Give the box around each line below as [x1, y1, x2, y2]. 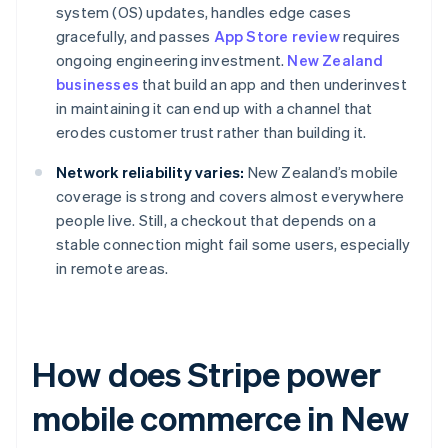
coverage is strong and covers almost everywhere [56, 186, 405, 207]
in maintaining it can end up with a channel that [56, 98, 373, 119]
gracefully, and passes [56, 26, 214, 47]
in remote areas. [56, 258, 169, 279]
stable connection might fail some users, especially [56, 234, 411, 255]
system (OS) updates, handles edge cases [56, 2, 351, 23]
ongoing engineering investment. [56, 50, 288, 71]
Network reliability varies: [56, 162, 245, 183]
